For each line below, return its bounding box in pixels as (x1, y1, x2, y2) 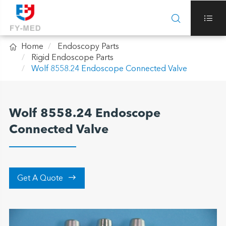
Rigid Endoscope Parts (31, 54, 114, 62)
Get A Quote (17, 175, 66, 183)
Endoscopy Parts (57, 43, 119, 51)
